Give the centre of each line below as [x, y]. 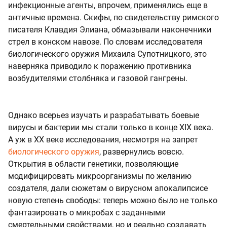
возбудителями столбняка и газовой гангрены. [99, 78]
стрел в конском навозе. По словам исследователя [105, 42]
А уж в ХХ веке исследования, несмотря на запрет [103, 139]
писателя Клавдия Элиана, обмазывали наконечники [110, 29]
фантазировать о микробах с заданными [87, 212]
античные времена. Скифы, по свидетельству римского [113, 17]
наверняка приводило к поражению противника [100, 66]
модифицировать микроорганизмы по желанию [100, 176]
